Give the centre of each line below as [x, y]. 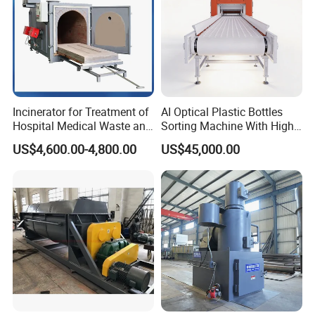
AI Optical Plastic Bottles [221, 111]
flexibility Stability [205, 140]
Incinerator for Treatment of [81, 111]
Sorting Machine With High [203, 126]
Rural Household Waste [71, 140]
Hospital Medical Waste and [83, 126]
